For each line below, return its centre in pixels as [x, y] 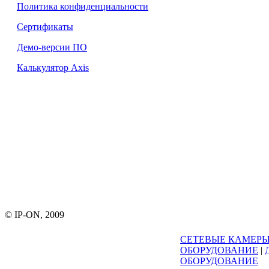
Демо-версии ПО [52, 47]
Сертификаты [45, 27]
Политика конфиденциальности [83, 6]
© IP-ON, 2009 [35, 215]
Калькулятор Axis [53, 68]
